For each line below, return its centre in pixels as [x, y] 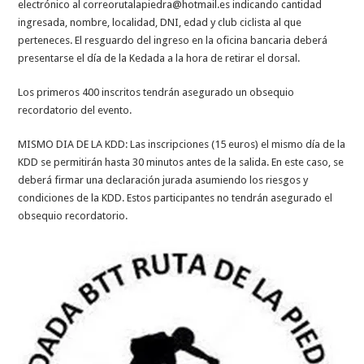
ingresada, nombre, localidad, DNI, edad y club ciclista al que [160, 22]
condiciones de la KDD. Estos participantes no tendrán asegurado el [175, 197]
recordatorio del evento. [75, 110]
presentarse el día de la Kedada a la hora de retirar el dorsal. [159, 58]
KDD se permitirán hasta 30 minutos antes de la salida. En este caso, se [181, 162]
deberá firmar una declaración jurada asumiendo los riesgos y [163, 180]
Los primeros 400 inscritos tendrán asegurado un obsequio [156, 92]
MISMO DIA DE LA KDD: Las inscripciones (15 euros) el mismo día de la [182, 144]
